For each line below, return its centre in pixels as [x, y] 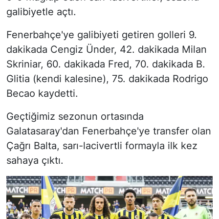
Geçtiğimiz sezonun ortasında [75, 116]
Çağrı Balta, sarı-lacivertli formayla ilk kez [102, 145]
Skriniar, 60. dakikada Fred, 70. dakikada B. [106, 64]
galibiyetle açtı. [41, 11]
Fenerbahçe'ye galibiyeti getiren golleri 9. [101, 34]
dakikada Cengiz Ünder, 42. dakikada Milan [106, 49]
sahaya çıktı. [35, 160]
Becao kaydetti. [42, 93]
